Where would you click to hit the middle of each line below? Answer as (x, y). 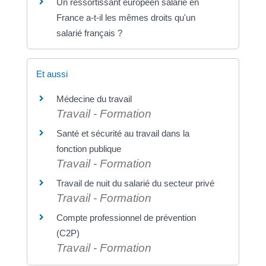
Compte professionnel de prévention (126, 218)
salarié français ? (89, 33)
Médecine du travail (94, 99)
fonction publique (88, 149)
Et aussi (52, 74)
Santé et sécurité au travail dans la (123, 134)
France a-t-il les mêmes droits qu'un (126, 18)
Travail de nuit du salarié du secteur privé (135, 183)
